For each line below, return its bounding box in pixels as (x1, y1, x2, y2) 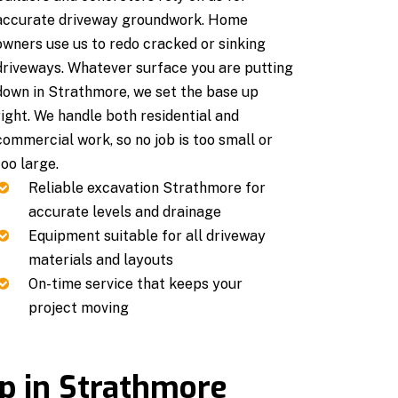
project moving (28, 298, 129, 316)
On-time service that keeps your (28, 275, 243, 292)
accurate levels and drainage (28, 203, 221, 220)
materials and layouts (28, 251, 173, 268)
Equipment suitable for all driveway (28, 227, 266, 244)
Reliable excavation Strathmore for (28, 179, 266, 196)
